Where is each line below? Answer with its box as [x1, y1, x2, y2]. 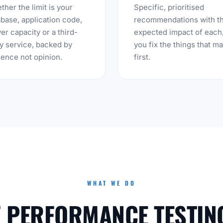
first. [134, 52, 150, 62]
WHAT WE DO [87, 179, 136, 187]
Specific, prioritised [134, 2, 204, 12]
